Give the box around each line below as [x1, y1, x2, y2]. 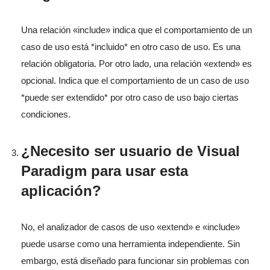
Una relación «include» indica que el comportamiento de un [21, 24, 252, 35]
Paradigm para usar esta [21, 162, 188, 179]
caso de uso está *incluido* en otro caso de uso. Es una [21, 41, 240, 52]
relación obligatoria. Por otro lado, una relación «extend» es [21, 58, 252, 69]
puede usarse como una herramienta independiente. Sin [21, 238, 240, 249]
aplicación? [21, 182, 101, 199]
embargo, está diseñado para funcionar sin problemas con [21, 255, 249, 266]
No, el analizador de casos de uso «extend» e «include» [21, 221, 240, 232]
